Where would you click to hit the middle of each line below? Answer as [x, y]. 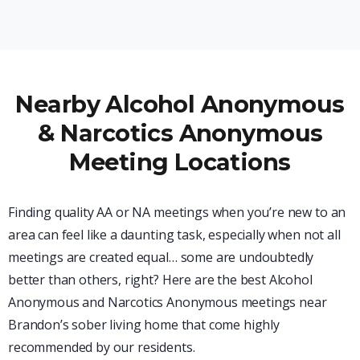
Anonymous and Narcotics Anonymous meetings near [168, 303]
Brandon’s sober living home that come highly [144, 325]
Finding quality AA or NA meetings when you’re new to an [177, 213]
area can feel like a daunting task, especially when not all [174, 235]
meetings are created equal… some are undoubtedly [161, 258]
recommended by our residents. [102, 348]
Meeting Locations [180, 162]
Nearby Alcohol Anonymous [180, 104]
